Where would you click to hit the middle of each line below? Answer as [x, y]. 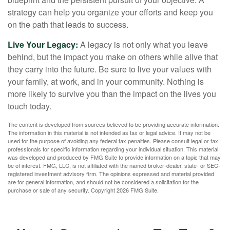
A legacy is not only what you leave [144, 45]
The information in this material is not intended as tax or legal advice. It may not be [109, 133]
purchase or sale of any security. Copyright [62, 190]
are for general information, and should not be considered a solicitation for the [103, 182]
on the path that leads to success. [68, 25]
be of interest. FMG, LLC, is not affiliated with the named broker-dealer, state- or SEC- [114, 166]
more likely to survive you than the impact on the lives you [112, 94]
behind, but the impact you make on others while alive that [113, 57]
